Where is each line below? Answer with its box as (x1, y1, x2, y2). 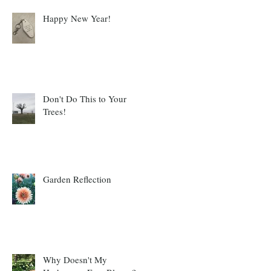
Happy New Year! (43, 11, 111, 24)
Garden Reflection (43, 172, 111, 185)
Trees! (43, 105, 66, 117)
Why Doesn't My (43, 253, 107, 266)
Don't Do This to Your (43, 92, 126, 105)
